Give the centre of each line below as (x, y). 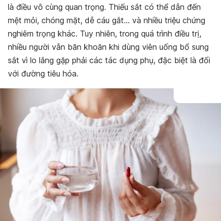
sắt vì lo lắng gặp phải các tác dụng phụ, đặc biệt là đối (109, 60)
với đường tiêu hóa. (43, 74)
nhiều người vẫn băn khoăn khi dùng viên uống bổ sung (108, 47)
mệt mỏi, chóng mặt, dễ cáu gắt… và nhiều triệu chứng (107, 20)
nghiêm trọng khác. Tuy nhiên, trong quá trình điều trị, (105, 34)
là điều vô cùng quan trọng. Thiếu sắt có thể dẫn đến (104, 7)
